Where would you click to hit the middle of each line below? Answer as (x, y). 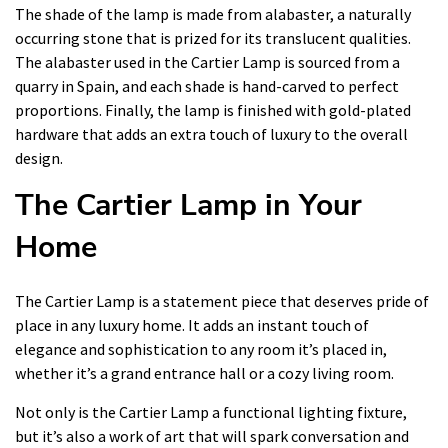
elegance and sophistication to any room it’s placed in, (201, 348)
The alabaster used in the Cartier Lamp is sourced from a (207, 61)
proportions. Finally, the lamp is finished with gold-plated (213, 109)
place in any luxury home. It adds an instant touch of (192, 324)
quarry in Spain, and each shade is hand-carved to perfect (207, 85)
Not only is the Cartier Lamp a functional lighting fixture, (211, 411)
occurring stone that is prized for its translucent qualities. (213, 37)
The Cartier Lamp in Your (188, 205)
